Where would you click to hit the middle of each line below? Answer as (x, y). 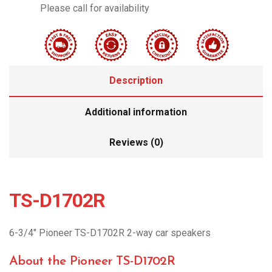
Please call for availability (95, 8)
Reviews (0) (136, 142)
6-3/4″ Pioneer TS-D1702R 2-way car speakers (110, 233)
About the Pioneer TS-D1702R (92, 261)
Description (136, 80)
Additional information (136, 112)
